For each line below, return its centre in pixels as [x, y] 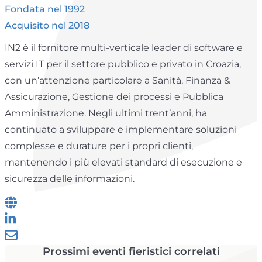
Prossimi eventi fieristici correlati [131, 252]
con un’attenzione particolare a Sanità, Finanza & [118, 81]
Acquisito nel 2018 [47, 26]
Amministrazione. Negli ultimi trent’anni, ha [106, 113]
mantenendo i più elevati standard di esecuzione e [123, 163]
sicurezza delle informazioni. [70, 179]
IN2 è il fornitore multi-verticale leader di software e [124, 48]
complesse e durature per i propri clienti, [99, 146]
